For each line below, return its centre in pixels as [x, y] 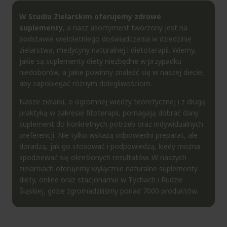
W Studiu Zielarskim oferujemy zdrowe [90, 16]
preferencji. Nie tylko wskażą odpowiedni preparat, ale [108, 135]
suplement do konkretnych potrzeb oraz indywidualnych [111, 124]
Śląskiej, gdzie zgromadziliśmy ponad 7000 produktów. [109, 191]
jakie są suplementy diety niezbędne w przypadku [100, 61]
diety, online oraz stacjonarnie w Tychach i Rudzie [101, 179]
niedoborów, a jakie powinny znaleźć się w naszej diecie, [112, 72]
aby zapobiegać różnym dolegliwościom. [86, 83]
